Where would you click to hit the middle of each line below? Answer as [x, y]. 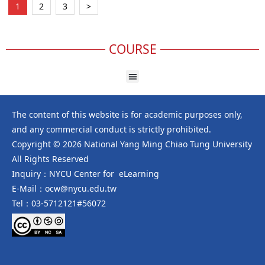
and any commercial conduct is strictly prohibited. [112, 130]
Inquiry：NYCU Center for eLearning [85, 174]
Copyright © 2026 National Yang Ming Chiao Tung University [132, 144]
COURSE [132, 49]
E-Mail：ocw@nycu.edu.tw [64, 189]
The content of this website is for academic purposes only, [127, 115]
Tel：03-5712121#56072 [59, 203]
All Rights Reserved [50, 159]
